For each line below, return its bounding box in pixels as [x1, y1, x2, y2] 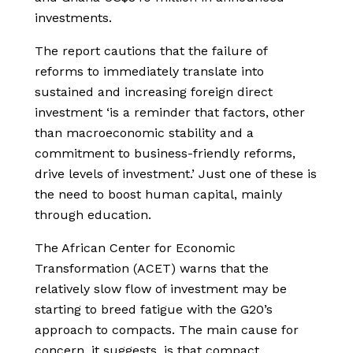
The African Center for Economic [35, 240, 236, 256]
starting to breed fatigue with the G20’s [35, 302, 273, 318]
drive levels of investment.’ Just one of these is [35, 166, 317, 182]
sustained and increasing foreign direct [35, 84, 273, 100]
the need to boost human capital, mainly [35, 187, 282, 203]
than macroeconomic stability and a [35, 125, 254, 141]
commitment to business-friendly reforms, [35, 146, 295, 162]
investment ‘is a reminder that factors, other [35, 105, 305, 121]
